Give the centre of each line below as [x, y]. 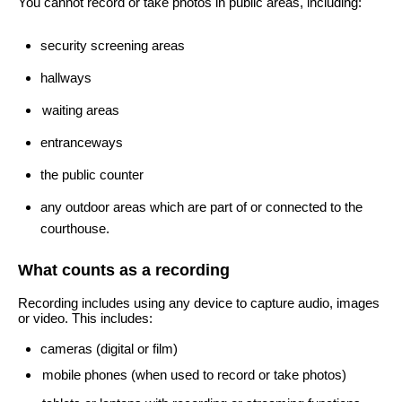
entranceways [82, 142]
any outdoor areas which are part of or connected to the [201, 207]
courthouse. [75, 228]
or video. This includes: [85, 318]
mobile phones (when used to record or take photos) [194, 375]
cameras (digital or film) [109, 349]
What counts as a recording [124, 270]
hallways [66, 78]
